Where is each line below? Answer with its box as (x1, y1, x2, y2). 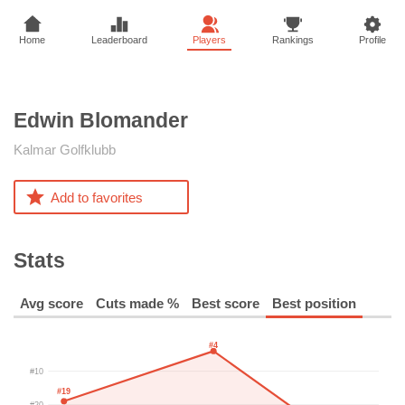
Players (193, 34, 226, 45)
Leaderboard (90, 34, 147, 45)
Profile (359, 34, 386, 45)
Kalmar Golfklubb (14, 142, 116, 157)
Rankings (271, 34, 314, 45)
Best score (192, 295, 259, 311)
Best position (272, 295, 356, 311)
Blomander (80, 109, 188, 132)
